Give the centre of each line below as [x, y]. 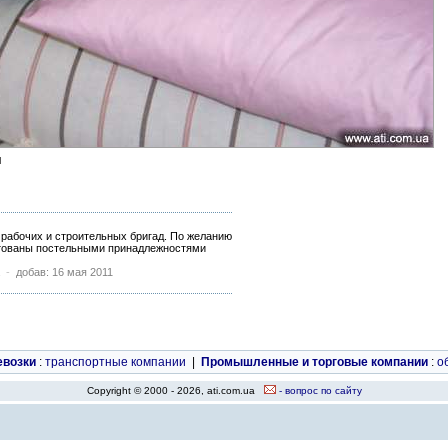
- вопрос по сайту [318, 390]
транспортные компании [115, 362]
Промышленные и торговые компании [314, 362]
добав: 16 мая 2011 [64, 272]
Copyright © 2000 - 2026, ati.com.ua [175, 390]
